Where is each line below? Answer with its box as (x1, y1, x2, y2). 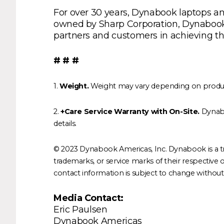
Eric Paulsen (53, 203, 107, 215)
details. (53, 118, 77, 128)
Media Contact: (53, 192, 123, 203)
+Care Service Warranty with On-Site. (60, 106, 199, 116)
